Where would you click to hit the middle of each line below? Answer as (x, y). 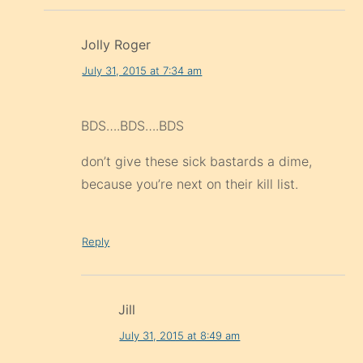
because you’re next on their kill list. (190, 184)
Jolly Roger (116, 45)
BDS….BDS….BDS (133, 126)
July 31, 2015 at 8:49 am (180, 335)
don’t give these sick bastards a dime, (197, 162)
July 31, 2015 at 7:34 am (142, 70)
